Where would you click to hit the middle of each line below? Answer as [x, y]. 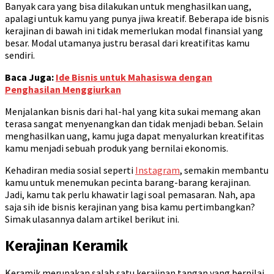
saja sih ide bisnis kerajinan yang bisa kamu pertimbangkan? [130, 206]
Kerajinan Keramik [66, 246]
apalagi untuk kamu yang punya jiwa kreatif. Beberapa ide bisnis [137, 18]
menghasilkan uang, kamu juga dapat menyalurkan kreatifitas [135, 135]
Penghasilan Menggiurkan [63, 89]
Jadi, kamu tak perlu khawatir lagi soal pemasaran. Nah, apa [130, 194]
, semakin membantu [224, 170]
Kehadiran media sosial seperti [70, 170]
